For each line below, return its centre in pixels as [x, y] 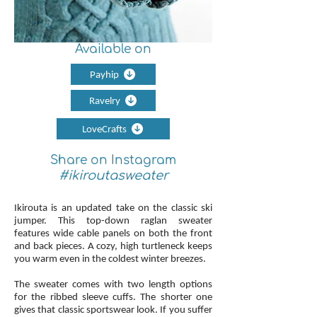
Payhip [104, 74]
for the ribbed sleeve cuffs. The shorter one [113, 296]
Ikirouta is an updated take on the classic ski [113, 207]
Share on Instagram [113, 160]
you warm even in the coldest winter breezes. [110, 258]
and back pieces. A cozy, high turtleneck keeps [113, 246]
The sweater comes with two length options [113, 284]
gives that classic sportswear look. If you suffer [113, 309]
